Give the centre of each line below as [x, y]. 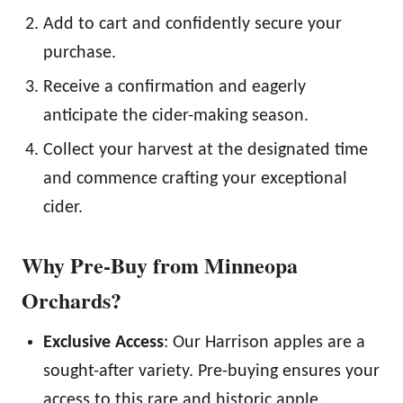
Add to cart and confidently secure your [193, 25]
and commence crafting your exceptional [195, 179]
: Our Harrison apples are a [264, 343]
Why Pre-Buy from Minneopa [160, 265]
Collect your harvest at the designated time [206, 151]
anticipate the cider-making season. [176, 116]
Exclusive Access [103, 343]
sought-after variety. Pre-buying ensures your [211, 372]
